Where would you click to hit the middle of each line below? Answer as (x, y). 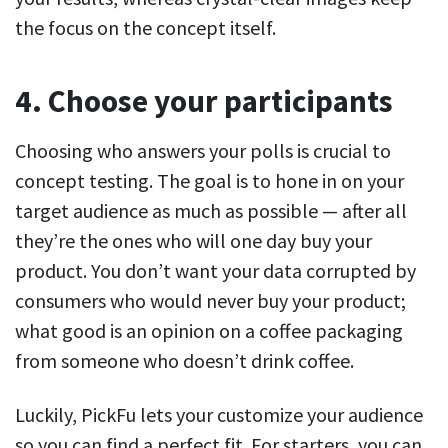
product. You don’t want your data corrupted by (215, 271)
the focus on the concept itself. (145, 28)
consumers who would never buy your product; (210, 301)
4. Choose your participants (204, 101)
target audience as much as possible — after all (211, 211)
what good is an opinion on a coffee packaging (209, 331)
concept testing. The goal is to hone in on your (209, 181)
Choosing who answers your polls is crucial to (203, 151)
